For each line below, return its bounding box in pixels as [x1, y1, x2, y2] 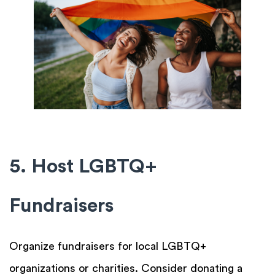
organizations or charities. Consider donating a [9, 262, 242, 274]
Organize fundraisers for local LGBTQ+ [9, 240, 206, 252]
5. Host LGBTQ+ [9, 156, 157, 176]
